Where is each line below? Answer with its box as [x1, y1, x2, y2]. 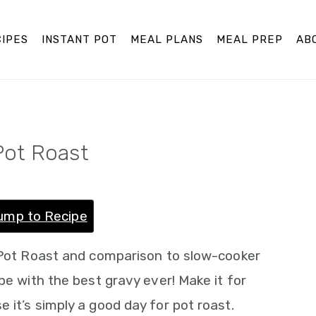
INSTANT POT [42, 32, 118, 46]
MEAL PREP [217, 32, 284, 46]
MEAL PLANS [130, 32, 204, 46]
